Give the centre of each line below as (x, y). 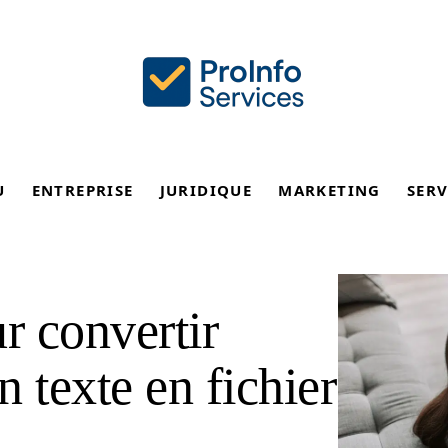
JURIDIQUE (206, 190)
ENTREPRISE (82, 190)
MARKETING (329, 190)
